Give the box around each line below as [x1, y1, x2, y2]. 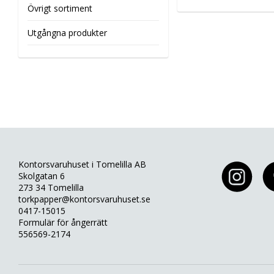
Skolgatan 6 [18, 170, 65, 182]
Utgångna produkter [28, 27, 107, 39]
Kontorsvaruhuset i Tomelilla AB [18, 158, 146, 171]
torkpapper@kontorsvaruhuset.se [18, 193, 150, 206]
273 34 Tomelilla [18, 182, 84, 194]
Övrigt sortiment [28, 2, 92, 15]
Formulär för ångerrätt [18, 217, 108, 229]
